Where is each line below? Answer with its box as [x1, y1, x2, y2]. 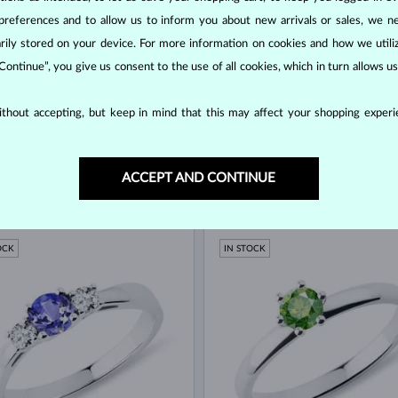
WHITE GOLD [218, 185, 275, 195]
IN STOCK [223, 244, 266, 254]
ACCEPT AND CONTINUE [122, 171, 276, 185]
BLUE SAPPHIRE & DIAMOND [218, 195, 340, 205]
